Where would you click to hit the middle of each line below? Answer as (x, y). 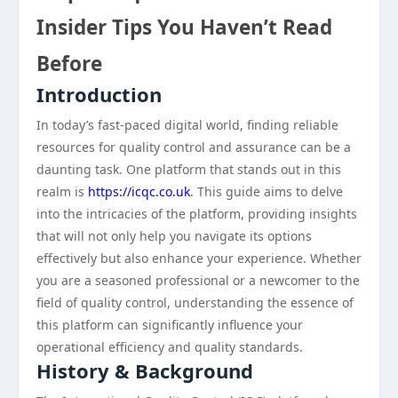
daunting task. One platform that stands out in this (189, 169)
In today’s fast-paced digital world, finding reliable (187, 125)
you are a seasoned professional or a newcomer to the (198, 280)
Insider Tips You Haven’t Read (184, 27)
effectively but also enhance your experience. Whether (199, 258)
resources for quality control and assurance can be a (194, 147)
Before (69, 64)
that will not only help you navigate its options (174, 236)
